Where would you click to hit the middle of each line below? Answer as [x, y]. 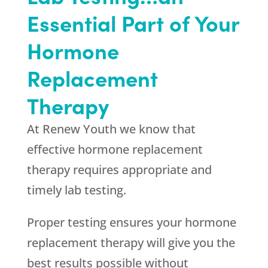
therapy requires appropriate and [119, 170]
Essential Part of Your [133, 22]
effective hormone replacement [115, 149]
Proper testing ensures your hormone [131, 222]
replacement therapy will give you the [131, 243]
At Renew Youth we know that [111, 129]
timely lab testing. [76, 190]
